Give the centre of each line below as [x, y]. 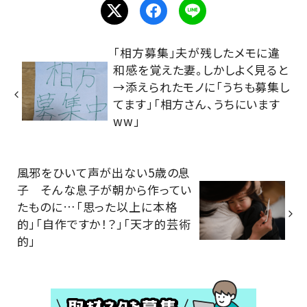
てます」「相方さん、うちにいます [197, 104]
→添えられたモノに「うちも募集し [201, 87]
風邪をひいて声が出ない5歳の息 [104, 172]
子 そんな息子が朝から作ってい [105, 189]
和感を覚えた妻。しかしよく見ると [201, 70]
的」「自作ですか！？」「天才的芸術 [104, 223]
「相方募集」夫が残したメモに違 [197, 53]
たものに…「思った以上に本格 [97, 206]
